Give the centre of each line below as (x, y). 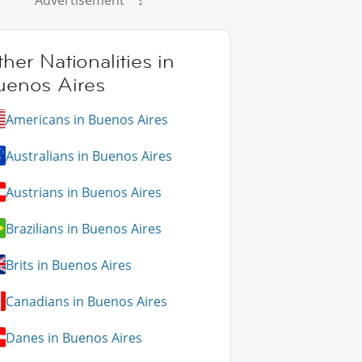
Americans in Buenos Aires (87, 119)
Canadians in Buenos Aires (87, 301)
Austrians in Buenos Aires (84, 192)
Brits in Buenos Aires (69, 265)
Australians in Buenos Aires (89, 156)
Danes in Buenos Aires (74, 337)
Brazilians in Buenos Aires (84, 228)
